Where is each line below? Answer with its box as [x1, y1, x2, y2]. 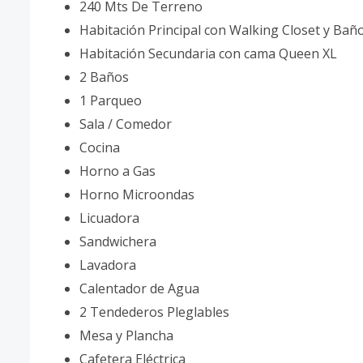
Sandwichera [79, 233, 156, 250]
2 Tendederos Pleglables [79, 303, 229, 321]
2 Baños [79, 68, 135, 86]
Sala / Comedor [79, 115, 172, 133]
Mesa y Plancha [79, 327, 173, 344]
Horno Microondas [79, 186, 194, 203]
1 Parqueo [79, 92, 142, 109]
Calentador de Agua [79, 280, 199, 297]
